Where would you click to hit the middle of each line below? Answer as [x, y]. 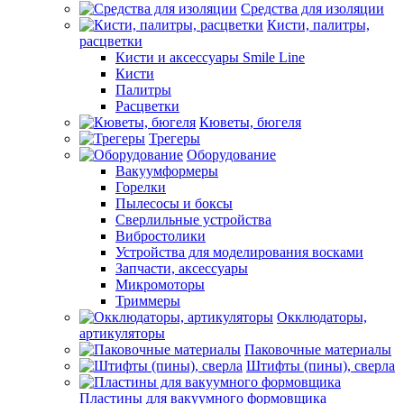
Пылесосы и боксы [174, 203]
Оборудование [231, 155]
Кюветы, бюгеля [250, 122]
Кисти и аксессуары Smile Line [210, 57]
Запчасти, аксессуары [182, 268]
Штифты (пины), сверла [321, 366]
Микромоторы [160, 285]
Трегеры [174, 138]
